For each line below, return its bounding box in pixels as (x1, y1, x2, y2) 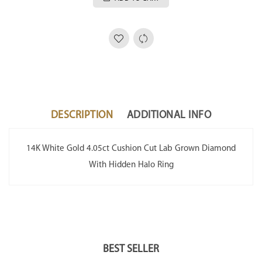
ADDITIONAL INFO (126, 109, 212, 122)
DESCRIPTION (50, 109, 113, 122)
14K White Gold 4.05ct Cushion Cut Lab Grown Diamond (26, 144, 236, 154)
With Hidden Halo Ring (88, 160, 174, 170)
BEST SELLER (103, 243, 159, 256)
